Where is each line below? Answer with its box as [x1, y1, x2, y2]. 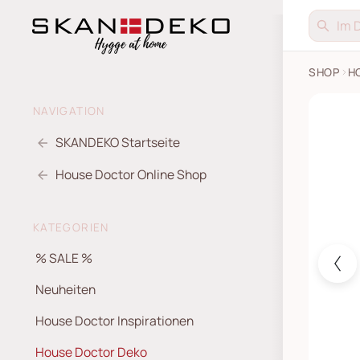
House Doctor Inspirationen [35, 312, 194, 329]
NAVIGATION [33, 103, 105, 118]
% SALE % [35, 249, 92, 267]
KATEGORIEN [33, 219, 109, 235]
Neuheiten [35, 280, 96, 298]
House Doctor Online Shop [55, 165, 207, 183]
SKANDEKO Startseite [55, 133, 180, 151]
